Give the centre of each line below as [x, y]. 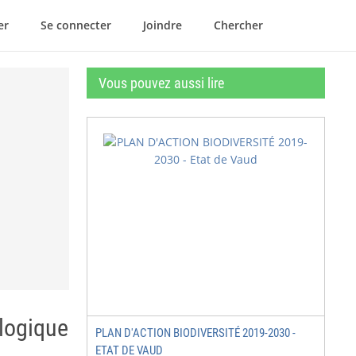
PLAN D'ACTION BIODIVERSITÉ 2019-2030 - [195, 333]
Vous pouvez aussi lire [161, 83]
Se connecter [76, 25]
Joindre [163, 25]
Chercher [238, 25]
